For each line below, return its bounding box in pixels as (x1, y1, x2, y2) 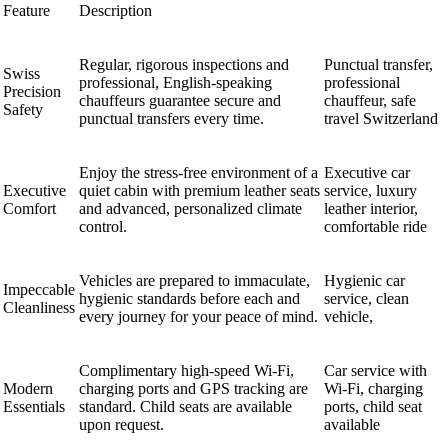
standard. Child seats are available (79, 397, 292, 415)
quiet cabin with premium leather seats (79, 181, 320, 199)
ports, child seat (324, 397, 422, 415)
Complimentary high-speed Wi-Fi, (79, 361, 294, 379)
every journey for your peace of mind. (79, 307, 318, 325)
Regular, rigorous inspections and (79, 55, 289, 73)
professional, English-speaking (79, 73, 272, 91)
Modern (3, 379, 53, 397)
